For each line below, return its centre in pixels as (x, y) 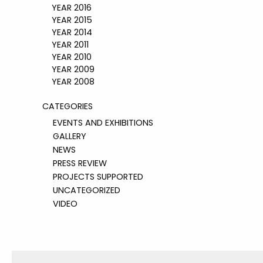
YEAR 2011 (65, 44)
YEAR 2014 (67, 32)
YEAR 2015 (67, 20)
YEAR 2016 (67, 7)
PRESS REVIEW (80, 163)
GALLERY (70, 136)
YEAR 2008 (68, 81)
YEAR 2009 (68, 69)
